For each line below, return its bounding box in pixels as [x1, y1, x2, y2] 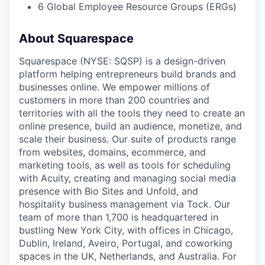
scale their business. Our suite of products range [19, 133, 236, 145]
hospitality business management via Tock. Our [19, 198, 230, 210]
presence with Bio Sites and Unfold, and [19, 185, 198, 197]
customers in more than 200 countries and [19, 94, 209, 106]
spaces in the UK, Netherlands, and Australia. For [19, 250, 237, 262]
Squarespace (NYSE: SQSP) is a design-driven [19, 55, 225, 67]
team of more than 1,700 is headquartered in [19, 211, 218, 223]
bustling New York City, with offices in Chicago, [19, 224, 233, 236]
